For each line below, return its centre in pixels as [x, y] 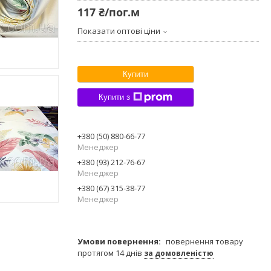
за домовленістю [179, 253]
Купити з [114, 97]
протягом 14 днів [111, 253]
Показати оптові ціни [119, 31]
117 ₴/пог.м [109, 12]
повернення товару [204, 241]
